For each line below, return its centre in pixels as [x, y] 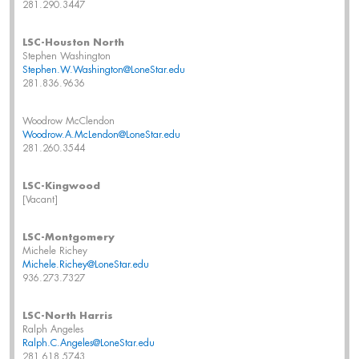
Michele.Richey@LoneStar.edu [86, 264]
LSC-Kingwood [61, 186]
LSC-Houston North [73, 42]
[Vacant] [40, 200]
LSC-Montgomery [69, 237]
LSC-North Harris [68, 316]
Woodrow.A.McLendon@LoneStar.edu [101, 135]
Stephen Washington [67, 56]
